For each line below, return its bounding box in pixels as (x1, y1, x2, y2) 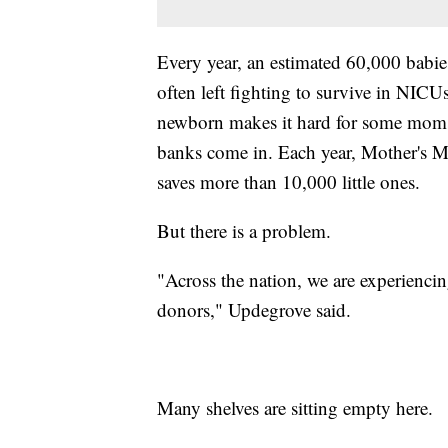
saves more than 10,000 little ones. (157, 168, 420, 194)
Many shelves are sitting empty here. (157, 394, 433, 420)
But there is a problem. (157, 217, 331, 243)
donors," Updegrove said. (157, 296, 351, 322)
